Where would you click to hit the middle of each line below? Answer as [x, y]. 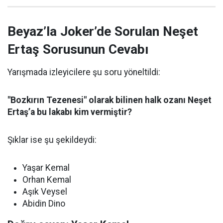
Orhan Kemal [47, 180]
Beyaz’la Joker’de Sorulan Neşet [103, 31]
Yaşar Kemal [46, 168]
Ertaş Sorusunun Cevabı [78, 49]
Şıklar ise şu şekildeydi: [52, 140]
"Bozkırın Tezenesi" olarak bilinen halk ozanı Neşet [110, 100]
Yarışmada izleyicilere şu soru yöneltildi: [84, 72]
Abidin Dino [44, 204]
